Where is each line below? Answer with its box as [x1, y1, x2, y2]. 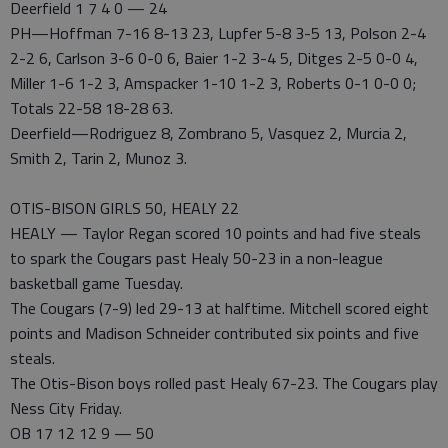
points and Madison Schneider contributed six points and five [10, 321, 419, 345]
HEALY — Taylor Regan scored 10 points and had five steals [10, 221, 421, 245]
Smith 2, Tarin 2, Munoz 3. [10, 146, 187, 170]
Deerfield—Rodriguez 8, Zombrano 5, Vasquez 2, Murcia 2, [10, 121, 407, 145]
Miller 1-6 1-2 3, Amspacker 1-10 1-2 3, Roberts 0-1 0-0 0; [10, 71, 416, 95]
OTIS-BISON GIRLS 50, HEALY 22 [10, 196, 239, 220]
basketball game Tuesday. [10, 271, 183, 295]
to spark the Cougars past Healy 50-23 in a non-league [10, 246, 383, 270]
